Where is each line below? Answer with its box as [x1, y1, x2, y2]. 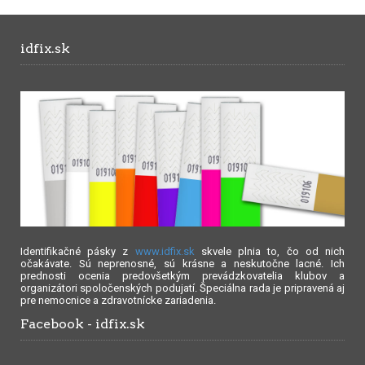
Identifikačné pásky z [20, 244, 135, 257]
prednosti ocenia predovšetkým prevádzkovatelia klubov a [20, 269, 345, 282]
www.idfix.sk [134, 244, 195, 257]
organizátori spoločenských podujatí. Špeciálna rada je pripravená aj [20, 281, 345, 294]
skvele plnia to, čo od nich [194, 244, 345, 257]
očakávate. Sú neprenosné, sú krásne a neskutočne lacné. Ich [20, 257, 345, 270]
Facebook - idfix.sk [20, 315, 145, 332]
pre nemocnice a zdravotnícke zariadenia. [20, 293, 216, 306]
